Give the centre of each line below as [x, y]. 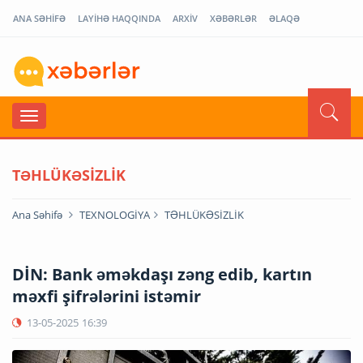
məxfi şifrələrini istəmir [107, 296]
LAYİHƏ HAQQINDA [119, 18]
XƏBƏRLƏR [233, 18]
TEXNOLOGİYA [115, 214]
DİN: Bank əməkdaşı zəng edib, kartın [162, 274]
